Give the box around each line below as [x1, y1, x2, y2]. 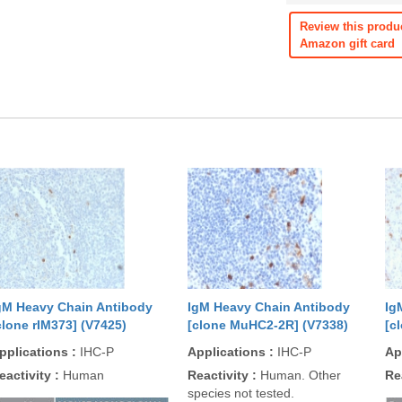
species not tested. [188, 386, 294, 400]
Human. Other [257, 368, 341, 382]
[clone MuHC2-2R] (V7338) [188, 318, 348, 332]
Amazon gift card [300, 37, 396, 50]
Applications [188, 345, 269, 359]
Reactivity [188, 368, 252, 382]
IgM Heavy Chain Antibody [188, 300, 350, 314]
